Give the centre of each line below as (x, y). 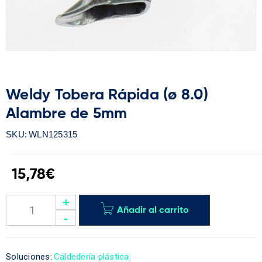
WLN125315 (53, 134)
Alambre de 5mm (67, 114)
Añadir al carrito (153, 210)
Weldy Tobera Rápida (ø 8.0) (107, 95)
